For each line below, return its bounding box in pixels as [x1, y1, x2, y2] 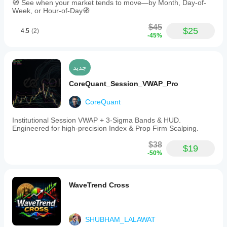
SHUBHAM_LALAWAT [85, 215, 156, 223]
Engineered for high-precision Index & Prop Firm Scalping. [12, 124, 199, 132]
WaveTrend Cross [69, 181, 129, 189]
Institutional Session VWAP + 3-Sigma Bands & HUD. [12, 116, 181, 124]
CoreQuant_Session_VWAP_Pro [69, 80, 178, 88]
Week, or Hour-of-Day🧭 [12, 7, 90, 15]
